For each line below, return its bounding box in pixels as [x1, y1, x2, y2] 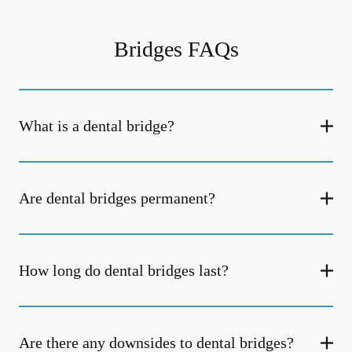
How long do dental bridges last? [19, 262, 229, 279]
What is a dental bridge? [19, 117, 174, 134]
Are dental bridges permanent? [19, 189, 215, 207]
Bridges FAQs [113, 37, 239, 61]
